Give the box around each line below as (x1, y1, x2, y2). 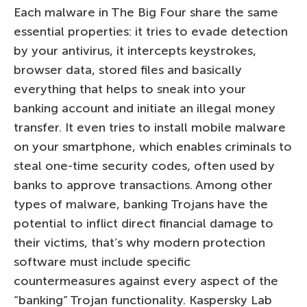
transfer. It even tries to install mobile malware (14, 119, 286, 135)
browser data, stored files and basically (14, 62, 242, 77)
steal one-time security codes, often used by (14, 158, 275, 173)
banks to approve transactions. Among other (14, 177, 273, 193)
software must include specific (14, 254, 191, 269)
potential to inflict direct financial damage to (14, 215, 273, 231)
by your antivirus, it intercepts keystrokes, (14, 42, 256, 58)
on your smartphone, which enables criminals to (14, 138, 292, 154)
